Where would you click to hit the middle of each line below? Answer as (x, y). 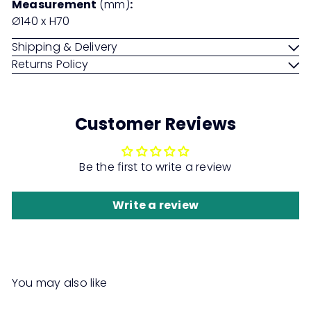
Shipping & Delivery (65, 47)
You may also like (60, 283)
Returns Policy (50, 65)
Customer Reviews (155, 124)
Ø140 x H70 (41, 22)
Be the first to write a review (155, 167)
